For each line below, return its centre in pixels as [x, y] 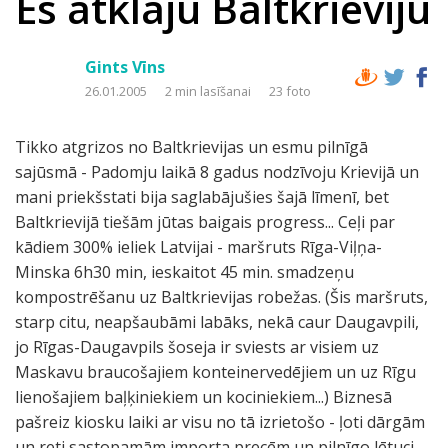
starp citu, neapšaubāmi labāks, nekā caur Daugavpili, [217, 322]
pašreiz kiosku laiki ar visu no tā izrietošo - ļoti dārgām [220, 422]
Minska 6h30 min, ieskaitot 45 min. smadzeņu [184, 272]
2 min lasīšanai [209, 91]
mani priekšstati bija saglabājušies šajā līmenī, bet [202, 197]
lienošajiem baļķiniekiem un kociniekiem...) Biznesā [203, 397]
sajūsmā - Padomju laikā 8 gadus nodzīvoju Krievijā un [217, 172]
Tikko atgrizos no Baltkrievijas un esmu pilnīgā [191, 147]
